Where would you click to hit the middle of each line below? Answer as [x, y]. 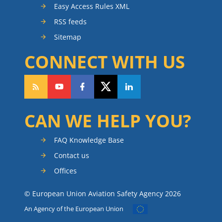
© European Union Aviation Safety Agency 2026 [103, 193]
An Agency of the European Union [74, 208]
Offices [65, 170]
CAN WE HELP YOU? [108, 121]
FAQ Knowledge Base [89, 140]
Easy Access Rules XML [92, 6]
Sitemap [68, 37]
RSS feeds [70, 21]
